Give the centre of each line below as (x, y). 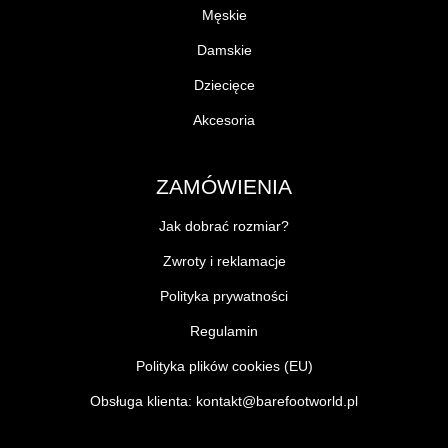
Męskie (224, 15)
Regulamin (224, 331)
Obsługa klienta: (143, 401)
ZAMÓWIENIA (224, 186)
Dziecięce (224, 85)
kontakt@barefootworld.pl (277, 401)
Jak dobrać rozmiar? (224, 226)
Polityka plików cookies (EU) (224, 366)
